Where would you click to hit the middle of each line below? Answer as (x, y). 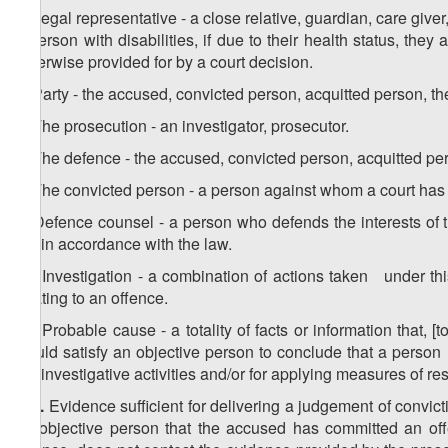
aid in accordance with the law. (123, 244)
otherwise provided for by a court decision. (164, 62)
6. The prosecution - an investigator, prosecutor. (182, 126)
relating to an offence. (91, 298)
